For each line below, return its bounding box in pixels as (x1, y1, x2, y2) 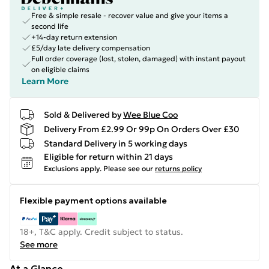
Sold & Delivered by (44, 109, 121, 120)
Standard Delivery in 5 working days (44, 138, 187, 149)
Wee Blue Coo (123, 109, 178, 120)
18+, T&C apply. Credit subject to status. (20, 226, 183, 237)
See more (20, 239, 58, 250)
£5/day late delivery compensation (31, 43, 150, 52)
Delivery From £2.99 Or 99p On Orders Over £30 (44, 123, 240, 134)
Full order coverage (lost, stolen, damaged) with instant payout (31, 54, 246, 63)
